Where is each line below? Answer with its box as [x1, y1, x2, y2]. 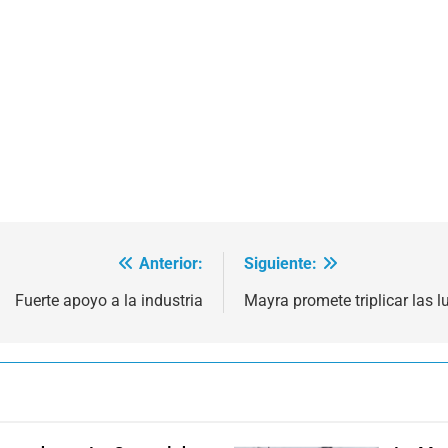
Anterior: [139, 254, 203, 274]
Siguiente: [244, 254, 317, 274]
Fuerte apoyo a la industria [15, 291, 203, 311]
